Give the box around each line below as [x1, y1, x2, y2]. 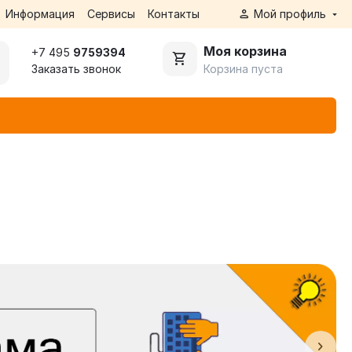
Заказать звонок [31, 62, 121, 75]
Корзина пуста [203, 61, 283, 75]
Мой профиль [254, 7, 327, 20]
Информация [5, 7, 75, 20]
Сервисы [86, 7, 135, 20]
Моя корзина [203, 42, 287, 59]
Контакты [147, 7, 200, 20]
